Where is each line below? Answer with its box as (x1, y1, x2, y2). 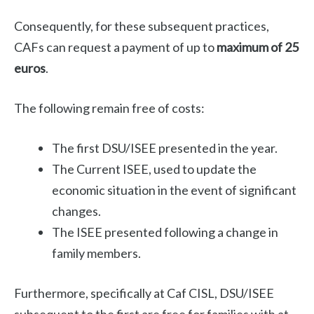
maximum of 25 (217, 39, 299, 55)
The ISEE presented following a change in (52, 224, 278, 240)
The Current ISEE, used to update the (52, 161, 257, 177)
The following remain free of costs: (14, 100, 205, 116)
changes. (52, 203, 101, 219)
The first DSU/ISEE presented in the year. (52, 140, 278, 156)
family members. (52, 245, 141, 261)
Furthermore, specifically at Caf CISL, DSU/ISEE (14, 285, 274, 301)
